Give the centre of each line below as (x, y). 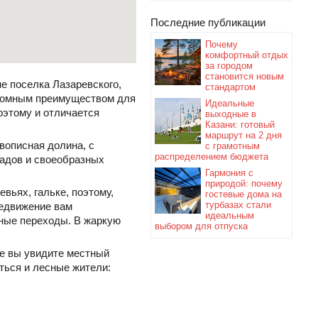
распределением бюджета (212, 157)
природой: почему (244, 183)
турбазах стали (238, 205)
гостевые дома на (243, 194)
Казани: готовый (240, 125)
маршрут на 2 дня (243, 135)
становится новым (245, 76)
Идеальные (230, 103)
